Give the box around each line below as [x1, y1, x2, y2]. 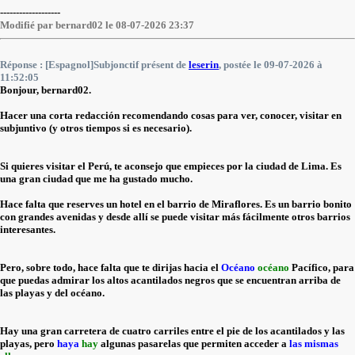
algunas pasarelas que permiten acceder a [98, 338, 289, 349]
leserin [189, 59, 219, 71]
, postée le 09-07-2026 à [219, 59, 323, 71]
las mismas [289, 338, 338, 349]
